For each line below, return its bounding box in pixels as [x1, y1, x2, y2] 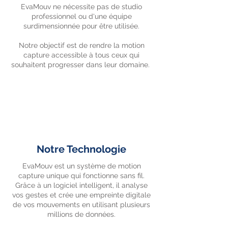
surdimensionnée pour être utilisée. [23, 22, 139, 30]
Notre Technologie [37, 143, 126, 155]
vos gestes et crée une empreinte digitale [12, 191, 151, 199]
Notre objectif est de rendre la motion [18, 41, 145, 49]
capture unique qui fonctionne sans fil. [18, 172, 145, 180]
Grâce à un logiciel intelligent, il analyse [15, 181, 148, 189]
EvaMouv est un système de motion [22, 162, 141, 170]
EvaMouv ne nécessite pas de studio [21, 3, 142, 11]
